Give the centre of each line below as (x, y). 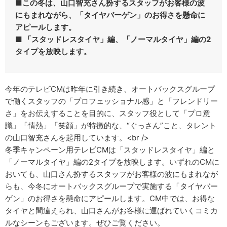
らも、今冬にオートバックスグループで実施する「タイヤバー (111, 186)
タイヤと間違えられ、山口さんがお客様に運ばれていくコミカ (111, 210)
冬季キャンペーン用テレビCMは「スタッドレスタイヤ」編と (110, 149)
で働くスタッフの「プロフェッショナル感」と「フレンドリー (111, 101)
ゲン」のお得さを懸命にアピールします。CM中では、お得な (110, 198)
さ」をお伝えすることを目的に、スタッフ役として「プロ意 (108, 113)
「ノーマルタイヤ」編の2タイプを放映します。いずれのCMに (112, 162)
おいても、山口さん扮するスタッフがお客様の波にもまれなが (111, 174)
